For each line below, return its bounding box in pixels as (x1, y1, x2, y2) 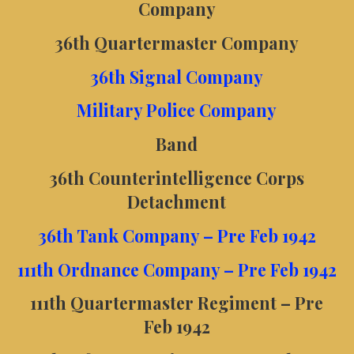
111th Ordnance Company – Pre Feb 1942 (17, 258, 337, 281)
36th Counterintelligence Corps (49, 166, 305, 189)
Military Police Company (77, 99, 277, 122)
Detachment (127, 190, 227, 213)
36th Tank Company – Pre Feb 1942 (37, 224, 316, 247)
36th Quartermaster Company (55, 31, 299, 54)
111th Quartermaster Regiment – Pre (30, 292, 324, 314)
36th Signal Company (90, 65, 264, 88)
